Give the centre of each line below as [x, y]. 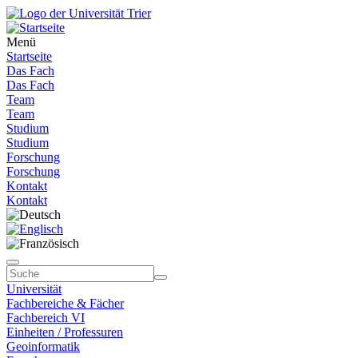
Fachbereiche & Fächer [65, 303]
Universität [34, 289]
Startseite [29, 56]
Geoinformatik [43, 346]
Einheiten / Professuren [65, 332]
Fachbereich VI [46, 318]
